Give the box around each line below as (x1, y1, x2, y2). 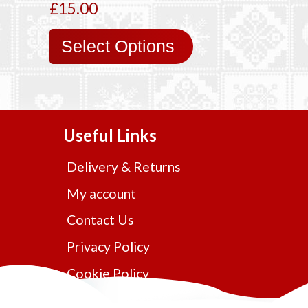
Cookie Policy (67, 265, 149, 282)
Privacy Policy (67, 239, 150, 255)
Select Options (60, 36, 175, 56)
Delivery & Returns (67, 158, 181, 175)
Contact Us (67, 212, 134, 228)
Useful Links (63, 125, 157, 146)
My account (67, 185, 136, 201)
